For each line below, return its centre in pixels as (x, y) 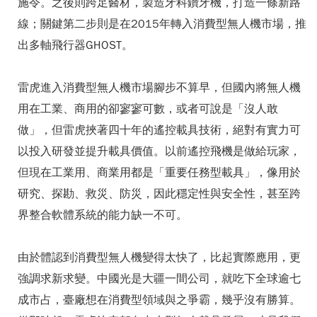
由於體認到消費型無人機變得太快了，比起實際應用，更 (159, 258)
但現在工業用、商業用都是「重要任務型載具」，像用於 (159, 173)
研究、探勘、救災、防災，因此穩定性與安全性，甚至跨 (159, 194)
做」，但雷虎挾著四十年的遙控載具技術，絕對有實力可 (159, 130)
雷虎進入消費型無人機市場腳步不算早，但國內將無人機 (159, 88)
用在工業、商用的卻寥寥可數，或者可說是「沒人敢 (148, 109)
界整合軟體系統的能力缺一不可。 (103, 215)
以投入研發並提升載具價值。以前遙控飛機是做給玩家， (159, 151)
